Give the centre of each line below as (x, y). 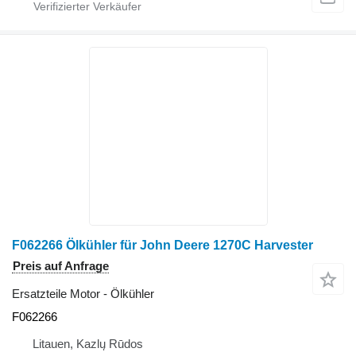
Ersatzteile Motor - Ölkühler (83, 293)
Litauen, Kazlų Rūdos (88, 343)
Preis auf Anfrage (61, 265)
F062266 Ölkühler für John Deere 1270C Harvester (163, 245)
